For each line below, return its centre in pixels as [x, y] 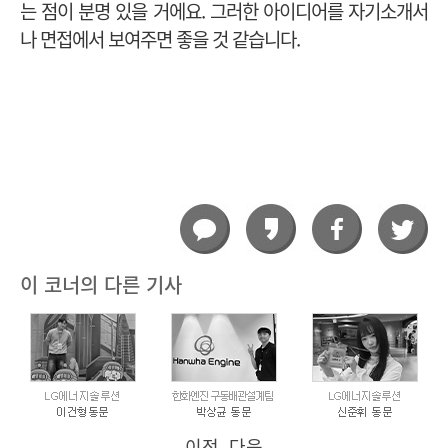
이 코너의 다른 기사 [101, 284]
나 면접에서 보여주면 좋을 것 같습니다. [160, 40]
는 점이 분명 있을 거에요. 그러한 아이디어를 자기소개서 [224, 12]
